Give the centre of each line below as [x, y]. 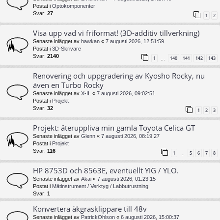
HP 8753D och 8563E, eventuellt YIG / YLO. [106, 171]
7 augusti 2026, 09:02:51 [126, 93]
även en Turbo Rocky [68, 85]
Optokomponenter [74, 6]
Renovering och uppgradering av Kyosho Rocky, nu [119, 75]
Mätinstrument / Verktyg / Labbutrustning [100, 186]
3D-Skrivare [67, 48]
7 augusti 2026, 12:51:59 [135, 41]
